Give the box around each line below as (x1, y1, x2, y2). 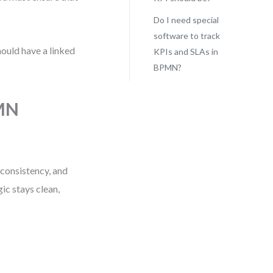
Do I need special (153, 15, 219, 25)
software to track (153, 30, 220, 41)
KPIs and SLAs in (153, 46, 218, 57)
